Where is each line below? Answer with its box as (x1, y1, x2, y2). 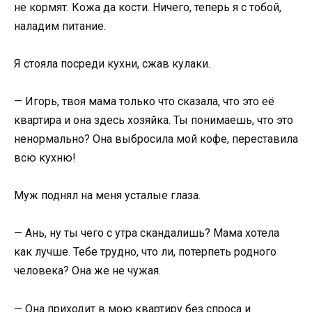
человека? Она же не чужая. (14, 264, 161, 278)
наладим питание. (14, 19, 106, 33)
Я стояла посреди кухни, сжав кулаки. (14, 56, 210, 70)
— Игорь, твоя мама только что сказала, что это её (14, 94, 274, 108)
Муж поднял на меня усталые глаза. (14, 189, 201, 203)
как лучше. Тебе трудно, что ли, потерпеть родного (14, 245, 276, 259)
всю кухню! (14, 150, 76, 164)
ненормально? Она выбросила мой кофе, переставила (14, 132, 298, 146)
